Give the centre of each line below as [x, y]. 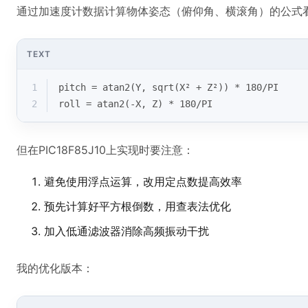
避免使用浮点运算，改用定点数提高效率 [143, 181]
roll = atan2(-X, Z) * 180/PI [135, 104]
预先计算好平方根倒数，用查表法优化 [137, 206]
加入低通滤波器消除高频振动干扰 [126, 231]
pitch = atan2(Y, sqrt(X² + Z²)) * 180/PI [168, 87]
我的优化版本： [55, 268]
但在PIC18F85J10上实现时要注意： [105, 150]
